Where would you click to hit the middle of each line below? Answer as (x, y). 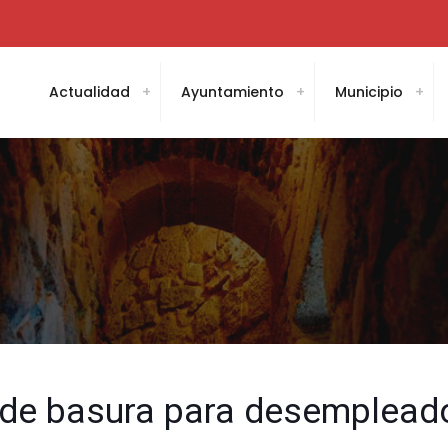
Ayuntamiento (232, 92)
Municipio (369, 92)
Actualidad (89, 92)
